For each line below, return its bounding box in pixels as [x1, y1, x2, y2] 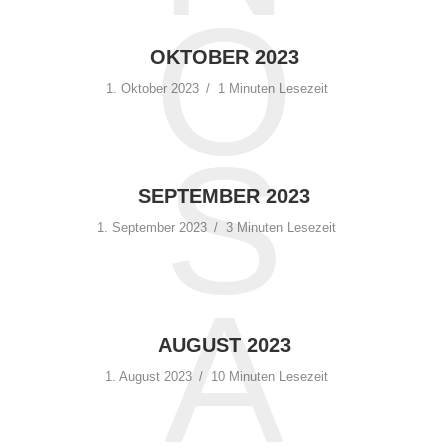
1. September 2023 [97, 220, 207, 235]
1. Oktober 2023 [105, 81, 199, 96]
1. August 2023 [105, 369, 192, 384]
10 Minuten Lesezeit [211, 369, 328, 384]
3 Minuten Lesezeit [226, 220, 336, 235]
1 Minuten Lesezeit [217, 81, 328, 96]
